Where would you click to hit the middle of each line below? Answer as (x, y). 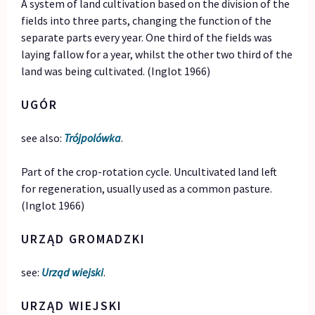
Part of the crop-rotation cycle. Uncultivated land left (149, 172)
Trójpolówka (93, 138)
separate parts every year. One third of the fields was (147, 38)
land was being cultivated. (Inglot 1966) (116, 71)
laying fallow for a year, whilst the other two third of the (157, 54)
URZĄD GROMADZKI (84, 239)
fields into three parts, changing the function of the (147, 21)
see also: (43, 138)
